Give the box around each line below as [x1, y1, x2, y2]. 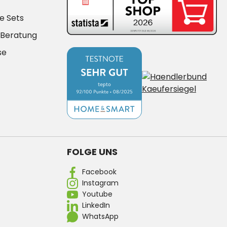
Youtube [82, 189, 112, 200]
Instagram [82, 178, 119, 188]
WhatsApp [82, 211, 119, 222]
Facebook [82, 167, 117, 177]
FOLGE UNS [67, 145, 118, 159]
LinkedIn [82, 200, 110, 211]
